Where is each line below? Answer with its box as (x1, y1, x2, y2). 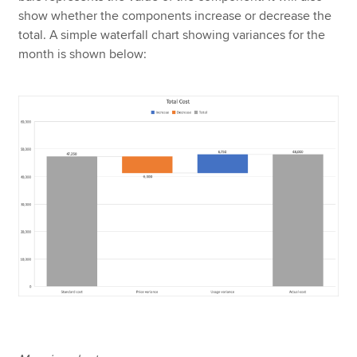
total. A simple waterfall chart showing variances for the (18, 27, 326, 44)
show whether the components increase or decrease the (18, 8, 332, 25)
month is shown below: (18, 46, 147, 63)
